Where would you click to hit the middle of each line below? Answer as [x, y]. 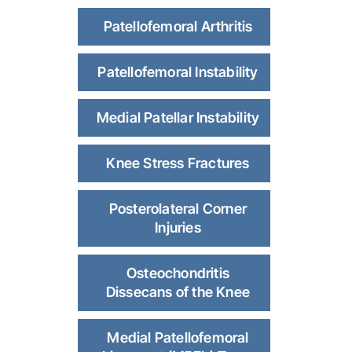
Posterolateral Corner [178, 209]
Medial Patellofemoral [178, 338]
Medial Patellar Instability [178, 118]
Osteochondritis [178, 273]
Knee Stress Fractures [178, 163]
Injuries [178, 228]
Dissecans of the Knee [178, 292]
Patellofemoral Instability [178, 72]
